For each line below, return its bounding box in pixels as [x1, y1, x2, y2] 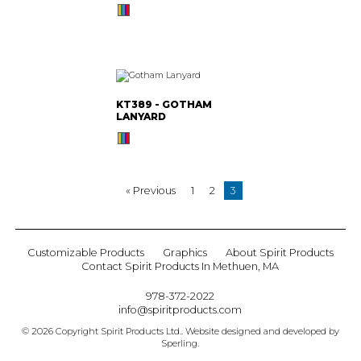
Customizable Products [27, 246, 144, 259]
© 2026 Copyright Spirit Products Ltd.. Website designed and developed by [21, 325, 339, 337]
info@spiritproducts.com [118, 303, 243, 316]
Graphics [162, 246, 207, 259]
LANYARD [116, 110, 166, 122]
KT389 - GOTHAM [116, 98, 212, 110]
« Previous [125, 184, 176, 197]
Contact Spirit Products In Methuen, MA [81, 259, 280, 272]
